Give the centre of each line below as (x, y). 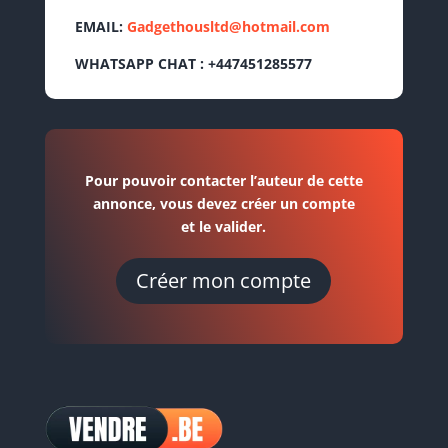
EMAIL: (100, 27)
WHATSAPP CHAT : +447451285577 (193, 64)
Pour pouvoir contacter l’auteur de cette (223, 181)
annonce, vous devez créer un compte (223, 204)
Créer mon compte (224, 281)
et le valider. (224, 227)
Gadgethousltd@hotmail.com (228, 27)
